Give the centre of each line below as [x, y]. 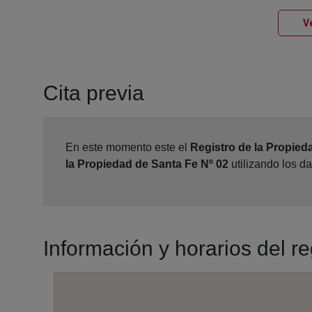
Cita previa [94, 93]
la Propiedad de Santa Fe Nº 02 [147, 164]
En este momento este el [128, 148]
